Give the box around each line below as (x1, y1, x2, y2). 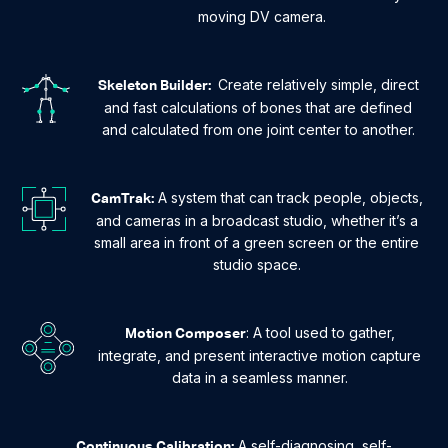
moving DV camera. (198, 7, 327, 25)
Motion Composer (124, 326, 246, 341)
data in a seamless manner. (171, 368, 348, 386)
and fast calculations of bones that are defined (104, 98, 413, 116)
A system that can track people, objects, (153, 188, 423, 206)
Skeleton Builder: (97, 78, 214, 93)
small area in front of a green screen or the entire (94, 233, 420, 251)
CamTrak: (90, 191, 154, 206)
